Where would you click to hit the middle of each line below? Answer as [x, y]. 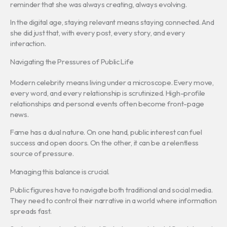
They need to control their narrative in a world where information [113, 200]
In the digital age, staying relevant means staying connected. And [112, 22]
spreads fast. [31, 211]
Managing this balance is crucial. [60, 171]
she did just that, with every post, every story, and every [98, 33]
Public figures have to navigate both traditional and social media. [111, 190]
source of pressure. [42, 154]
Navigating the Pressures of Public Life [72, 61]
